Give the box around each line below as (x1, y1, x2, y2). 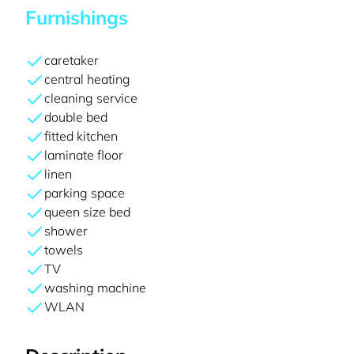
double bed (44, 109, 107, 125)
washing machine (44, 280, 146, 296)
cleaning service (44, 90, 137, 106)
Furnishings (25, 6, 128, 29)
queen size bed (44, 204, 130, 220)
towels (44, 242, 83, 258)
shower (44, 223, 88, 239)
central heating (44, 71, 130, 87)
